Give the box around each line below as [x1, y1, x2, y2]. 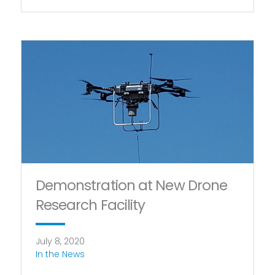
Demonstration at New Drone [35, 175, 228, 195]
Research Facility [35, 195, 145, 215]
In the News [35, 247, 85, 260]
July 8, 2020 [35, 234, 85, 247]
